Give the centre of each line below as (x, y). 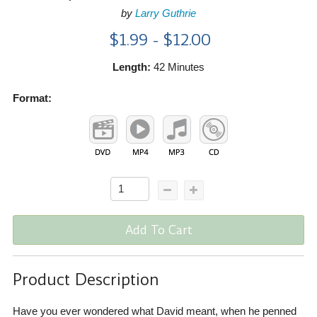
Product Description (86, 280)
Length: (132, 67)
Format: (32, 98)
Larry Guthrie (166, 13)
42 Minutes (178, 67)
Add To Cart (158, 230)
